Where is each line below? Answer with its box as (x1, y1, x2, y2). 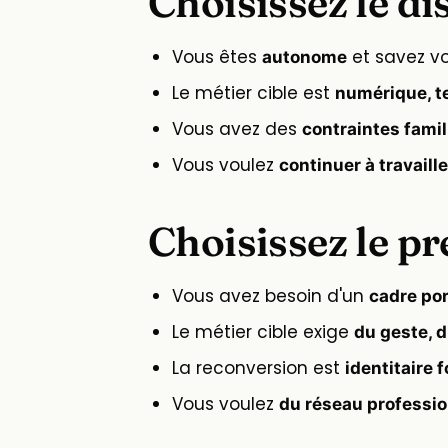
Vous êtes (172, 45, 262, 70)
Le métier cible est (172, 81, 335, 106)
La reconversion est (172, 356, 345, 381)
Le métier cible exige (172, 320, 354, 345)
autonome (262, 47, 347, 68)
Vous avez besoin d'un (172, 284, 369, 309)
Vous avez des (172, 117, 302, 142)
